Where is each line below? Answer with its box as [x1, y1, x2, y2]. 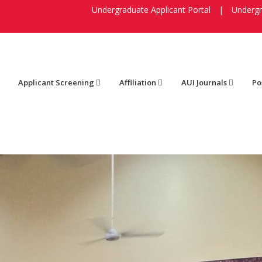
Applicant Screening [18, 77, 94, 88]
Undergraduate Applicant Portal [92, 4, 211, 15]
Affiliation [119, 77, 156, 88]
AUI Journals [181, 77, 227, 88]
